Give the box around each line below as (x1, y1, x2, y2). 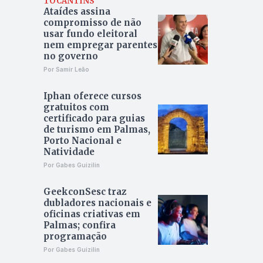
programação (43, 231, 109, 242)
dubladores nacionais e (43, 197, 151, 209)
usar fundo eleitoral (43, 28, 137, 40)
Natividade (43, 146, 95, 158)
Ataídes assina (43, 6, 110, 18)
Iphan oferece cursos (43, 90, 141, 102)
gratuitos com (43, 102, 109, 113)
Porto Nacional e (43, 135, 122, 147)
